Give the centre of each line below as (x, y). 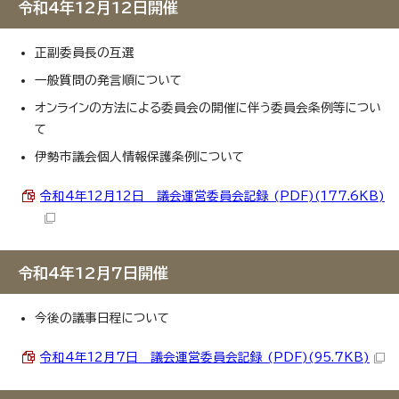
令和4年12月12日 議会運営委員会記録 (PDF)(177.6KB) (212, 196)
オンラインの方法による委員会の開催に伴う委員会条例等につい (208, 108)
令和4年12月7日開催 (93, 273)
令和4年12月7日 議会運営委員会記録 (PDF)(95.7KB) (205, 357)
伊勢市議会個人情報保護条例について (139, 157)
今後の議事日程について (102, 318)
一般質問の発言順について (108, 80)
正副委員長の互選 (85, 53)
